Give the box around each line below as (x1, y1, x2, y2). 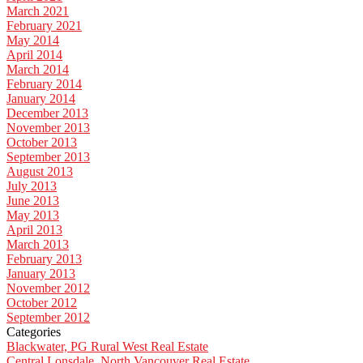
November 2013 (6, 121, 90, 135)
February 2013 (6, 252, 82, 267)
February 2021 (6, 19, 82, 33)
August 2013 (6, 164, 73, 179)
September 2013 (6, 150, 90, 164)
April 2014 (6, 48, 62, 62)
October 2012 (6, 296, 77, 310)
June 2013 (6, 194, 59, 208)
